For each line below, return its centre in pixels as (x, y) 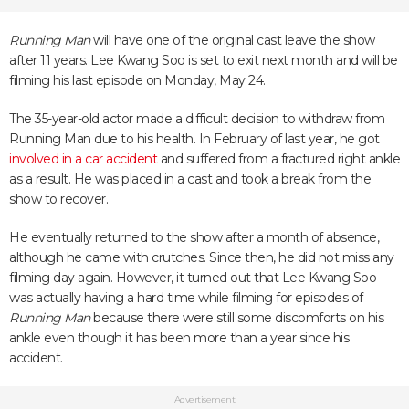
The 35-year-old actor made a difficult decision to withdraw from (197, 119)
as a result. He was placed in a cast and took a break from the (190, 179)
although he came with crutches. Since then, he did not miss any (202, 257)
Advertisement (204, 399)
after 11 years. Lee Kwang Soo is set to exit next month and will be (204, 60)
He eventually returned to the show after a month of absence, (194, 237)
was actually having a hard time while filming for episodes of (186, 298)
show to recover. (58, 199)
